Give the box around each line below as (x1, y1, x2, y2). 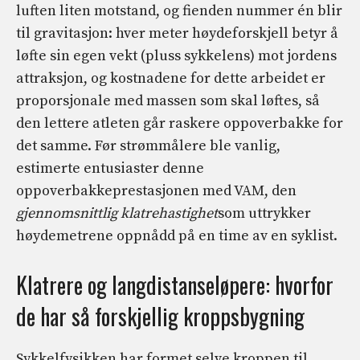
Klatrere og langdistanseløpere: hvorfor (16, 268, 333, 302)
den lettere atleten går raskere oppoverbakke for (16, 114, 343, 133)
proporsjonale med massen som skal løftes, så (16, 92, 320, 111)
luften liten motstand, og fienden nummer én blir (16, 2, 342, 21)
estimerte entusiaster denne (16, 159, 204, 178)
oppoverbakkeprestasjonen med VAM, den (16, 182, 297, 201)
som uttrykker (218, 204, 311, 223)
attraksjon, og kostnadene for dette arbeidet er (16, 69, 325, 88)
